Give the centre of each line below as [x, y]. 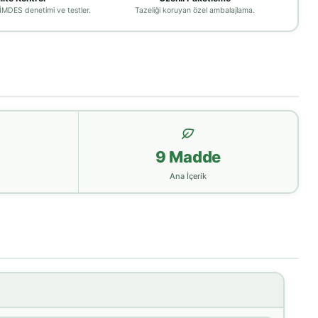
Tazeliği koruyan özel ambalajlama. [195, 10]
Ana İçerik [188, 176]
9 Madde [188, 157]
